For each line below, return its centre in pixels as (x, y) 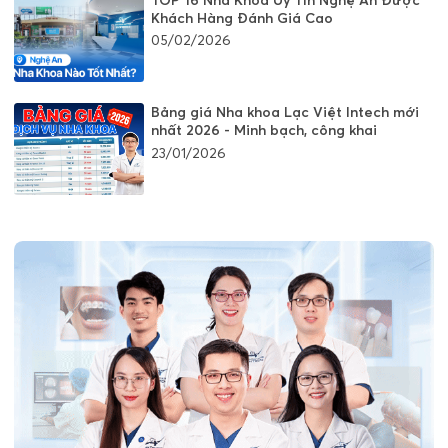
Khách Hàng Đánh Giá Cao (242, 17)
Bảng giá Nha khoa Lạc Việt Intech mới (285, 112)
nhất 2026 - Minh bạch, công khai (264, 130)
